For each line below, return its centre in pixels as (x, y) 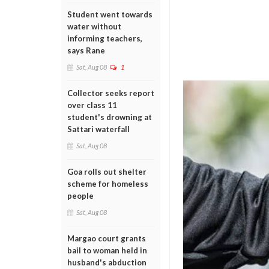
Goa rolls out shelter (107, 172)
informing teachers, (105, 38)
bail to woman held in (107, 250)
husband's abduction (107, 262)
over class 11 (92, 105)
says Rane (86, 50)
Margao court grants (107, 238)
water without (94, 26)
